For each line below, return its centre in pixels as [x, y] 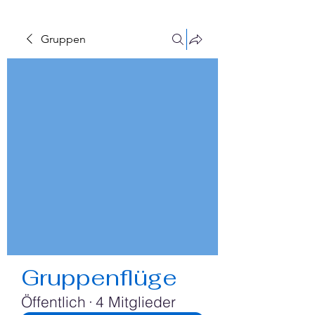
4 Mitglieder [136, 302]
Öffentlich [53, 302]
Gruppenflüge [99, 277]
